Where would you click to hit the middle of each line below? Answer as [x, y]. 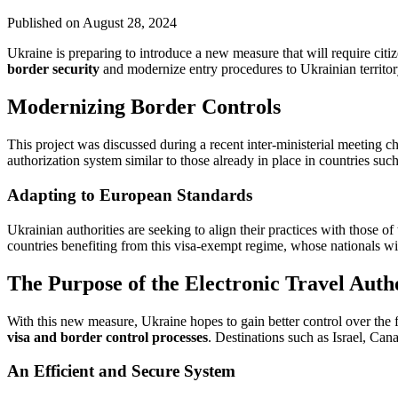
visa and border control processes [107, 337]
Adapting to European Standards [130, 195]
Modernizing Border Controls [144, 107]
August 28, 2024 [130, 23]
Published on [45, 23]
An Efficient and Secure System [121, 371]
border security [53, 69]
